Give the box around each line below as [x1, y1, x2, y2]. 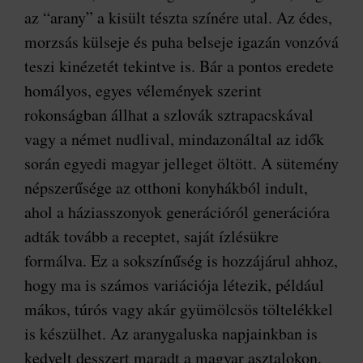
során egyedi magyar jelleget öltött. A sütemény [24, 152, 339, 175]
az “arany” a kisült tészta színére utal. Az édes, [24, 6, 332, 29]
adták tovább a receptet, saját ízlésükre [24, 225, 279, 248]
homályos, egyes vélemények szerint [24, 79, 262, 102]
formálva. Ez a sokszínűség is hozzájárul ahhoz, [24, 250, 338, 272]
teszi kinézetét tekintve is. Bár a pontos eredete [24, 55, 334, 78]
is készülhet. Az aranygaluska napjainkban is [24, 322, 318, 345]
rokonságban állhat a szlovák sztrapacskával [24, 104, 314, 126]
